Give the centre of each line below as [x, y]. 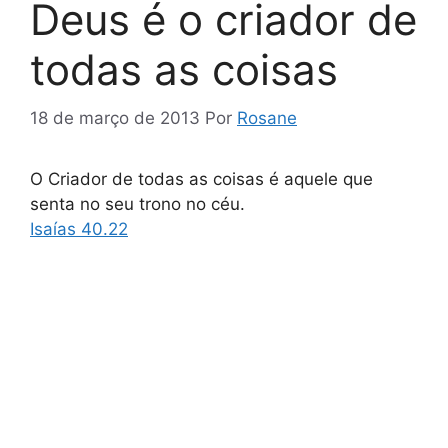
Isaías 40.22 [79, 229]
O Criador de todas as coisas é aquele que [201, 179]
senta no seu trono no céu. [137, 204]
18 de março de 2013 [115, 118]
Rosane [267, 118]
